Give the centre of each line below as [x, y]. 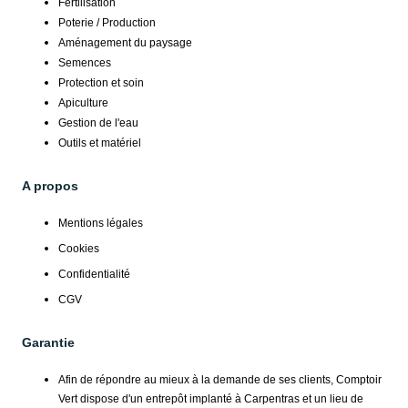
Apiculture [83, 103]
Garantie [48, 343]
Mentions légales [101, 224]
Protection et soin [101, 83]
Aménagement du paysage [125, 43]
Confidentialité [94, 275]
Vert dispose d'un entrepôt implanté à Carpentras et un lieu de [211, 399]
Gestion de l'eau [98, 123]
